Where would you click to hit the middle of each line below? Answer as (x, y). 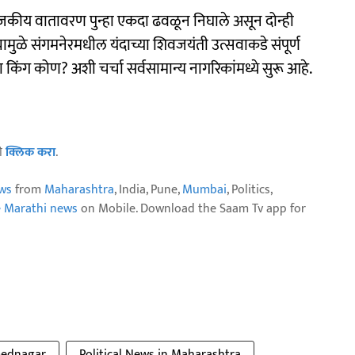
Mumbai (204, 190)
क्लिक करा (31, 153)
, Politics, (249, 190)
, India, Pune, (148, 190)
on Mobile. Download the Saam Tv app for (192, 209)
